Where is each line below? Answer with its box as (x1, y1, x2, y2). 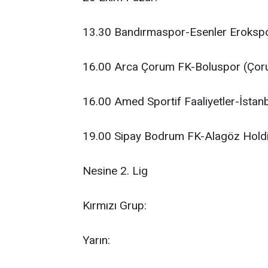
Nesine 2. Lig (83, 164, 148, 178)
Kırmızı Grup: (83, 199, 147, 212)
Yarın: (83, 233, 110, 247)
